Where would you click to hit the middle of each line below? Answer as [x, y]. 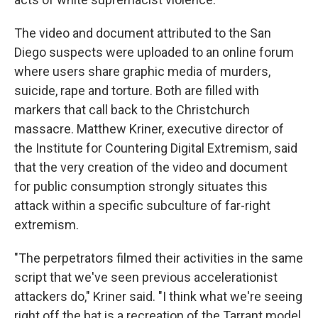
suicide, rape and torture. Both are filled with [137, 91]
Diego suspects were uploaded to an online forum [154, 52]
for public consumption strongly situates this [141, 186]
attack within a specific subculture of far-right [142, 205]
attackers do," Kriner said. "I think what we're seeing [158, 296]
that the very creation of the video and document [151, 167]
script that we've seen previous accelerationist [146, 277]
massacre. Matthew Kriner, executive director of [149, 129]
